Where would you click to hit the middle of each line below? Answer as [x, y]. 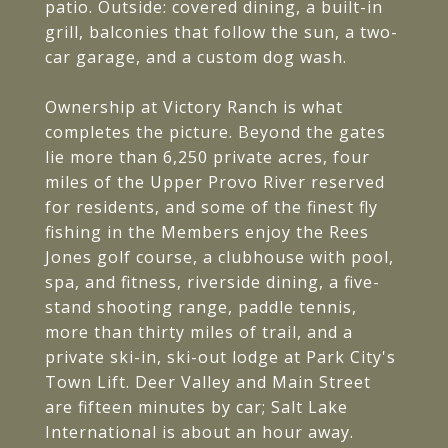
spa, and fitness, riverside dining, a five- [212, 282]
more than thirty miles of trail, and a [199, 332]
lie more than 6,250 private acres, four [207, 157]
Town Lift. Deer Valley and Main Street [208, 382]
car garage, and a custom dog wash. [196, 57]
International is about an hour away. [199, 432]
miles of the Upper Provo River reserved [215, 182]
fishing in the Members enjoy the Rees [207, 232]
